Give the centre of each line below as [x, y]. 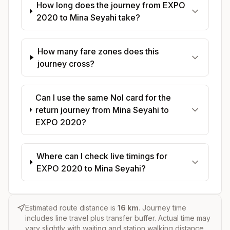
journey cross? [66, 63]
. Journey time [162, 207]
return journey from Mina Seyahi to [102, 110]
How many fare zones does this [98, 51]
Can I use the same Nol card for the [103, 97]
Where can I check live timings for [102, 156]
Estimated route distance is [71, 207]
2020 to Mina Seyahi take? [88, 17]
